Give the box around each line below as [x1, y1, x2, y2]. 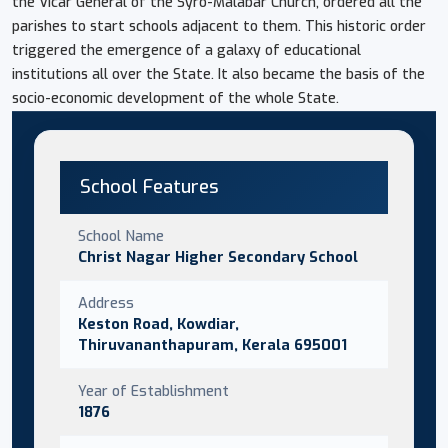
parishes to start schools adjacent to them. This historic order [12, 16, 426, 36]
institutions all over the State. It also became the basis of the [12, 64, 425, 84]
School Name [78, 225, 164, 246]
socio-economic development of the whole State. [12, 88, 339, 108]
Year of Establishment [78, 380, 229, 401]
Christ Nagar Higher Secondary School [78, 246, 358, 267]
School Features [80, 174, 219, 199]
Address [78, 292, 134, 313]
